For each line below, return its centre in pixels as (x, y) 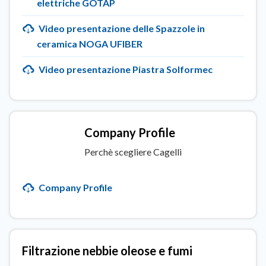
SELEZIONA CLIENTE (70, 189)
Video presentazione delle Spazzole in (121, 28)
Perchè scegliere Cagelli (133, 152)
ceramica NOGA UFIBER (90, 44)
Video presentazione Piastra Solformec (125, 69)
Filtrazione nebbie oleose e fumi (107, 251)
